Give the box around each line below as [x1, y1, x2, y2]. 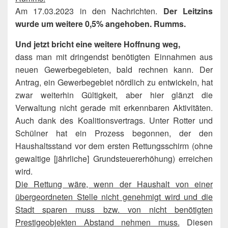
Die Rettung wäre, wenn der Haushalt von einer [15, 178, 213, 190]
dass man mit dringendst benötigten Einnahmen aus [15, 50, 213, 63]
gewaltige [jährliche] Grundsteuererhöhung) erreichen [15, 152, 213, 164]
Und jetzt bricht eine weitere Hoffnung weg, [15, 38, 180, 50]
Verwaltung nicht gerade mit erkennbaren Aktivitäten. [15, 101, 213, 113]
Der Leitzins [157, 5, 213, 17]
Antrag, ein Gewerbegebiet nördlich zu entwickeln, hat [15, 76, 213, 88]
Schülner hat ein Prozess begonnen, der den [15, 127, 213, 139]
